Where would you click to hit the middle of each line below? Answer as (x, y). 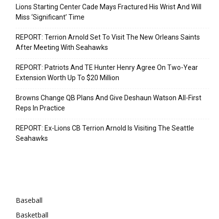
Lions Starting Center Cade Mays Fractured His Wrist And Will (109, 7)
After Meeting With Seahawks (62, 47)
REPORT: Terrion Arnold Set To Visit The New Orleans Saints (108, 37)
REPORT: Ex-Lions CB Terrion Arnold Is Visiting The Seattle (105, 128)
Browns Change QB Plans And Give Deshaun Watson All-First (109, 98)
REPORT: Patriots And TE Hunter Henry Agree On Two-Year (107, 67)
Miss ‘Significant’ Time (50, 17)
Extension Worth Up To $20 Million (67, 77)
